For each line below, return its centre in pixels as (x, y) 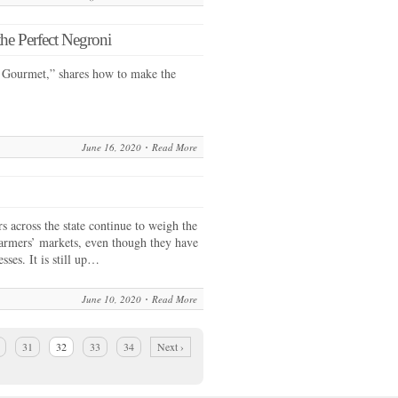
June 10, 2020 (111, 299)
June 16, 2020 (111, 147)
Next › (171, 346)
